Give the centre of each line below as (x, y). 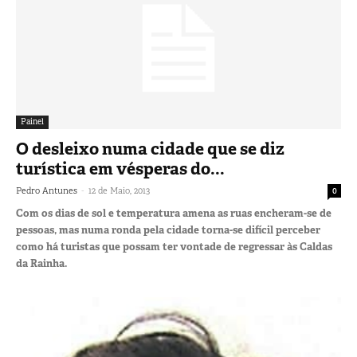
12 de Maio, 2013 (119, 190)
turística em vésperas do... (120, 169)
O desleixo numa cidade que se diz (150, 149)
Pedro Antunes (47, 190)
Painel (32, 121)
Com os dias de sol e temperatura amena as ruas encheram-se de (174, 213)
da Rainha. (42, 263)
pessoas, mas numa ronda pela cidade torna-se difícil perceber (168, 229)
